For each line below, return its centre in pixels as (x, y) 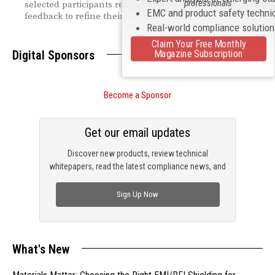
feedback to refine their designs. (93, 16)
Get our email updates (137, 132)
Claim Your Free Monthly (198, 44)
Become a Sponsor (137, 95)
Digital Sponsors (53, 55)
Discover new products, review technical (137, 153)
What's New (41, 249)
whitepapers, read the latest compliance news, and (137, 166)
